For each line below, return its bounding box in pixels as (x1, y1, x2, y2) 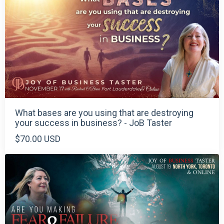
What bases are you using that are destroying (15, 107, 193, 118)
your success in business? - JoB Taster (15, 117, 172, 128)
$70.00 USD (15, 133, 60, 144)
